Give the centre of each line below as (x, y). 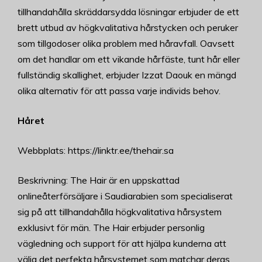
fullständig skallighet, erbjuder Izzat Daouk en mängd (127, 75)
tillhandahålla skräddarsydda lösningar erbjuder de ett (128, 12)
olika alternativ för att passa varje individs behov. (119, 91)
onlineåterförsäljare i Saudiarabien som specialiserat (125, 196)
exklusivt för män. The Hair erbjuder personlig (111, 228)
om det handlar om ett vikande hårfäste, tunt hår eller (129, 59)
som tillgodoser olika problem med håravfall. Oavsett (126, 44)
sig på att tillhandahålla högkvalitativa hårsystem (120, 212)
